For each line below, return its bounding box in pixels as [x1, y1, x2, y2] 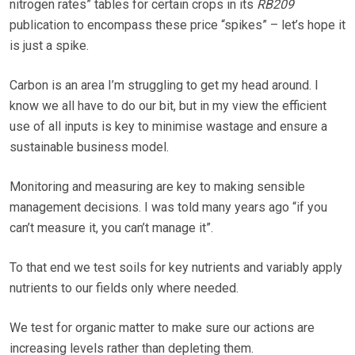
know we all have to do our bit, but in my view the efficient [10, 98, 326, 114]
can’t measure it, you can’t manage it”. [10, 220, 213, 236]
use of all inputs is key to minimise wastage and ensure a [10, 119, 327, 135]
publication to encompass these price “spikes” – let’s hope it [10, 17, 345, 33]
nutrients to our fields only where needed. [10, 281, 239, 296]
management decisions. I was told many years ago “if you [10, 200, 327, 216]
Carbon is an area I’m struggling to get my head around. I [10, 78, 319, 94]
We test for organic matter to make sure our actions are [10, 320, 315, 336]
